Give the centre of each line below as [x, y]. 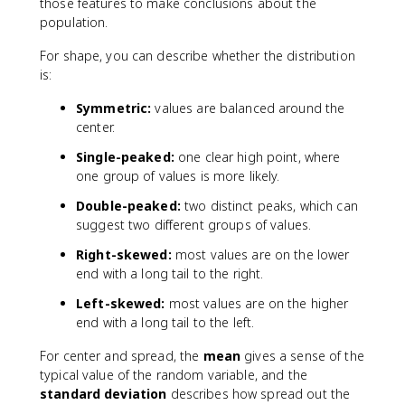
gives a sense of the [302, 355]
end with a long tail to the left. [165, 322]
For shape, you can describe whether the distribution [198, 55]
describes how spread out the [259, 393]
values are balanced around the [248, 108]
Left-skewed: [121, 303]
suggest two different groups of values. [194, 224]
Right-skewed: [124, 254]
